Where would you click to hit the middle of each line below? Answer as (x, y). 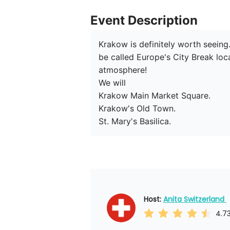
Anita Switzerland (195, 199)
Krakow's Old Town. (137, 109)
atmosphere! (123, 70)
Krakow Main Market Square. (155, 96)
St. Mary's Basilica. (135, 121)
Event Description (144, 21)
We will (113, 83)
